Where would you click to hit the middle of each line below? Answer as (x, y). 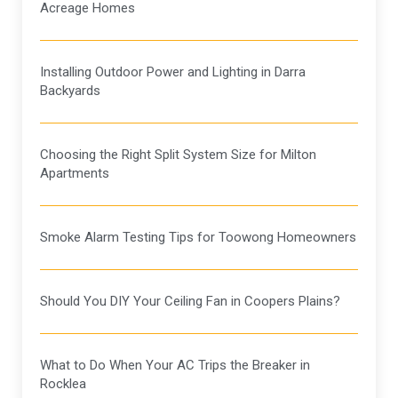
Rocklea (63, 384)
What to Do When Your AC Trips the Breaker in (175, 366)
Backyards (70, 91)
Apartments (75, 174)
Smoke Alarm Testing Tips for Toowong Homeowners (198, 238)
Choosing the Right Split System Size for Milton (178, 155)
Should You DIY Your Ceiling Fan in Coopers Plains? (190, 302)
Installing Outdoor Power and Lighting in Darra (173, 72)
